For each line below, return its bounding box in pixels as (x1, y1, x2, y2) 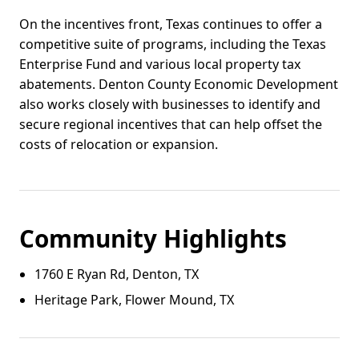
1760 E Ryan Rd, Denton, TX (34, 265, 200, 284)
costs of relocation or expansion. (19, 135, 218, 153)
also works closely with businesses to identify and (19, 95, 321, 113)
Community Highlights (19, 221, 287, 255)
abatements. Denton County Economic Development (19, 75, 338, 93)
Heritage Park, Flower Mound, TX (34, 290, 235, 309)
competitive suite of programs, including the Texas (19, 34, 326, 53)
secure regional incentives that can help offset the (19, 115, 322, 133)
